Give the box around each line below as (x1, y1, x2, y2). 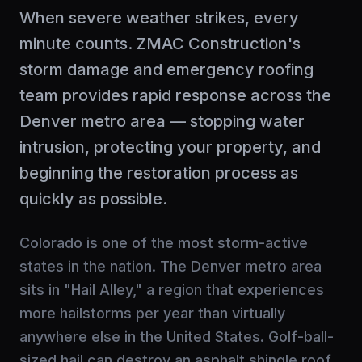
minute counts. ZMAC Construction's (19, 33, 301, 53)
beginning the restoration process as (19, 162, 298, 183)
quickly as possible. (19, 188, 167, 208)
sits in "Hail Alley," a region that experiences (19, 280, 324, 298)
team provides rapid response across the (19, 85, 331, 105)
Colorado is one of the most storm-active (19, 234, 308, 251)
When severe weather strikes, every (19, 7, 299, 27)
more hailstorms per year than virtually (19, 304, 285, 322)
